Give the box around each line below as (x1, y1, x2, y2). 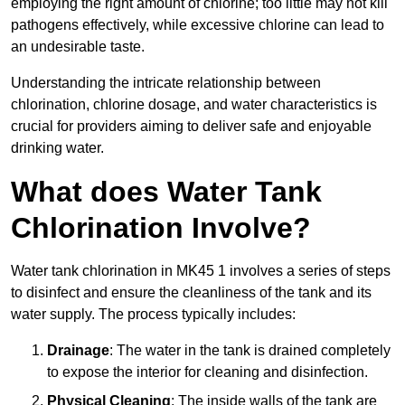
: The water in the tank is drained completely (109, 342, 391, 358)
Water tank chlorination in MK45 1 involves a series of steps (11, 262, 391, 278)
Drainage (47, 342, 109, 358)
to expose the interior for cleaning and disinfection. (47, 363, 368, 380)
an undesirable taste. (11, 38, 145, 54)
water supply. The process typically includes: (11, 306, 296, 322)
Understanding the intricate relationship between (11, 74, 321, 90)
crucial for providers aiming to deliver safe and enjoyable (11, 118, 372, 134)
